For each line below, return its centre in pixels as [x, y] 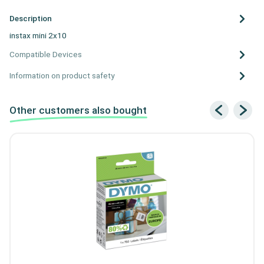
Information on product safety [62, 75]
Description [31, 18]
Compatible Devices [46, 54]
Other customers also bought [78, 110]
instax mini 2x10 [38, 36]
